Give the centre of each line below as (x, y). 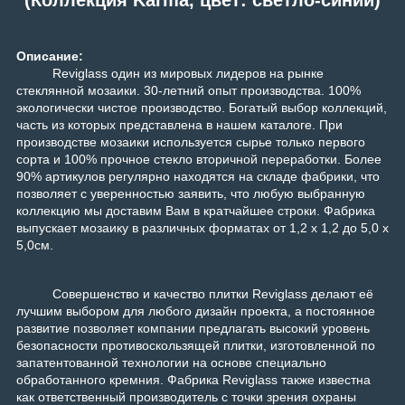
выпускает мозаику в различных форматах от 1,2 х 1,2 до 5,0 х (202, 228)
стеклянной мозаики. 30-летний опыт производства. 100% (188, 91)
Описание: (50, 57)
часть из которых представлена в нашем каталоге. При (179, 125)
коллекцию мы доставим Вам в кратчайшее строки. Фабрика (196, 211)
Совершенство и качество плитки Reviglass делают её (213, 294)
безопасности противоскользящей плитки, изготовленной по (196, 346)
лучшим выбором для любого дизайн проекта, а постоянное (196, 311)
